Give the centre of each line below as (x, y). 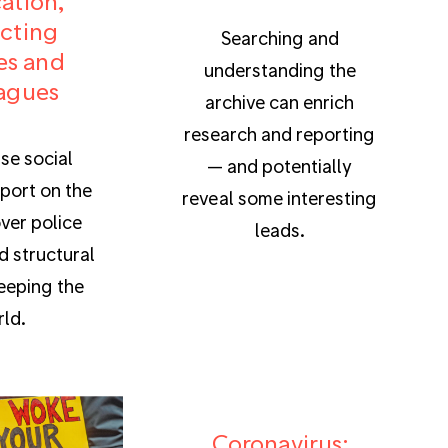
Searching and (279, 37)
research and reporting (279, 133)
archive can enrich (279, 101)
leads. (279, 229)
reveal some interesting (279, 197)
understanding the (279, 69)
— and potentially (280, 165)
